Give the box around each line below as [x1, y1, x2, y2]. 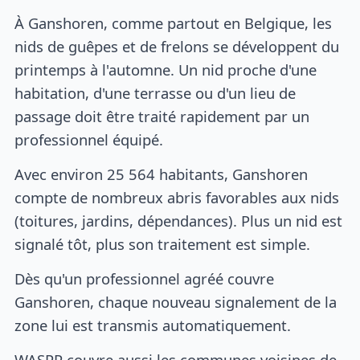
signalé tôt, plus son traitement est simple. [14, 234, 311, 255]
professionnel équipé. [14, 129, 164, 150]
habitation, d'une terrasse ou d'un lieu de [14, 83, 297, 104]
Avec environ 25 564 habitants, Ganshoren [14, 164, 309, 185]
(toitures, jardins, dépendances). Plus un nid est [14, 211, 343, 231]
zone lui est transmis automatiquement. [14, 314, 292, 335]
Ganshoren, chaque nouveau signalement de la [14, 291, 337, 312]
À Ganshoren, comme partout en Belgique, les [14, 13, 333, 34]
